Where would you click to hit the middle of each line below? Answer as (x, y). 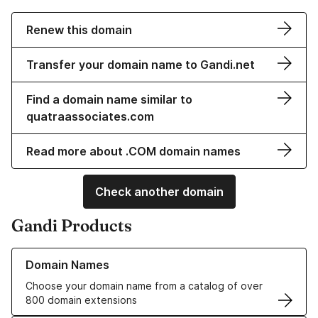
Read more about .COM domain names (133, 152)
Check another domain (159, 192)
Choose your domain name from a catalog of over (144, 286)
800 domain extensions (81, 300)
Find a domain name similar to (109, 100)
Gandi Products (72, 226)
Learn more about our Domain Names (99, 255)
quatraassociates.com (90, 117)
